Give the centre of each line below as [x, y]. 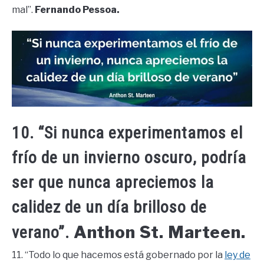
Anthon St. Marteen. [160, 232]
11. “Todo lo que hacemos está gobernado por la [118, 255]
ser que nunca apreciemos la [113, 182]
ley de [237, 255]
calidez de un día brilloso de [109, 207]
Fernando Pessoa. [77, 10]
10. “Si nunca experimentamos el [127, 133]
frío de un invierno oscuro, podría [129, 157]
